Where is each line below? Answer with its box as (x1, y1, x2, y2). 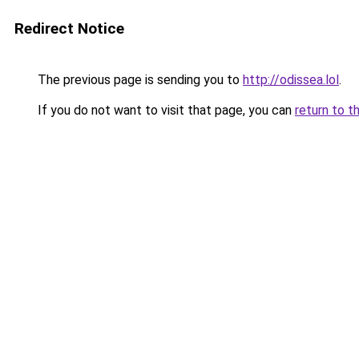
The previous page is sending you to (34, 72, 243, 87)
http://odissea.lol (243, 72, 339, 87)
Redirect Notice (14, 19, 124, 38)
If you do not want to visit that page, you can (34, 103, 295, 118)
